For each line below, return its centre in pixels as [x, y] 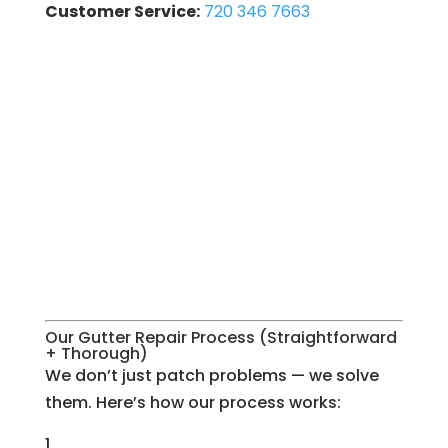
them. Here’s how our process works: [192, 403]
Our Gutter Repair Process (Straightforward [220, 338]
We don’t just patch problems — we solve [211, 376]
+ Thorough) [96, 354]
